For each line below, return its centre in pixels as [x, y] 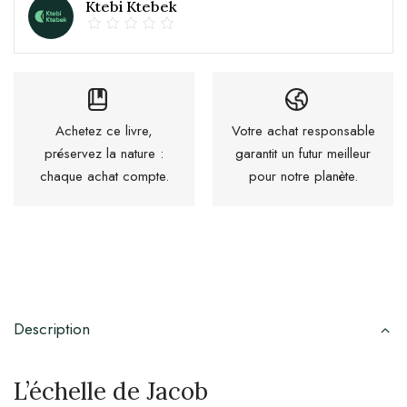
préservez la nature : [104, 153]
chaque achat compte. [104, 176]
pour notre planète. [303, 176]
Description [52, 328]
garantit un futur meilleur [303, 153]
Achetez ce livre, [104, 130]
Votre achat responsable [303, 130]
